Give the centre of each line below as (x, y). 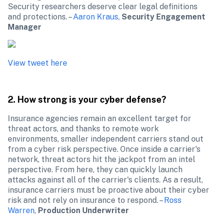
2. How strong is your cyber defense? (87, 100)
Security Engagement (163, 17)
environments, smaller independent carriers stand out (106, 139)
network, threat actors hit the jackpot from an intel (101, 159)
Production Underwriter (83, 210)
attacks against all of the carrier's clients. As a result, (105, 180)
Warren (21, 210)
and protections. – (40, 17)
